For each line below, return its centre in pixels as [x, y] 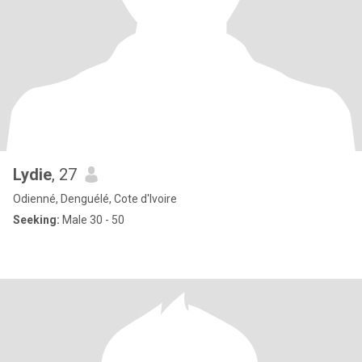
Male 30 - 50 [92, 220]
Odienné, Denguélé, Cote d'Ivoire [95, 199]
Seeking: [36, 220]
